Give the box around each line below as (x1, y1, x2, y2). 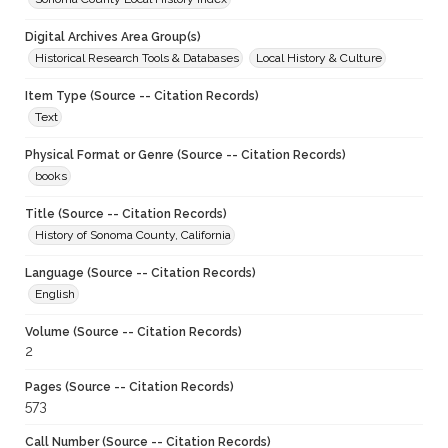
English (35, 287, 75, 302)
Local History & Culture (256, 51, 382, 66)
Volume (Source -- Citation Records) (25, 325, 242, 340)
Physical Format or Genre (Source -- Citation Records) (25, 148, 346, 163)
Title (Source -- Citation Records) (25, 207, 227, 222)
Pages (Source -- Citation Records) (25, 380, 234, 395)
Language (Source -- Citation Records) (25, 266, 256, 281)
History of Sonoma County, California (35, 228, 231, 243)
